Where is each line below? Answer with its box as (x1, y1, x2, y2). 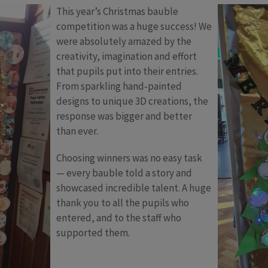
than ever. (56, 124, 98, 138)
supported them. (56, 226, 130, 239)
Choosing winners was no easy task (56, 151, 202, 165)
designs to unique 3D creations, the (56, 95, 208, 108)
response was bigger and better (56, 109, 192, 123)
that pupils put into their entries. (56, 65, 198, 78)
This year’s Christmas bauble (56, 5, 178, 18)
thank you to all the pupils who (56, 196, 189, 209)
